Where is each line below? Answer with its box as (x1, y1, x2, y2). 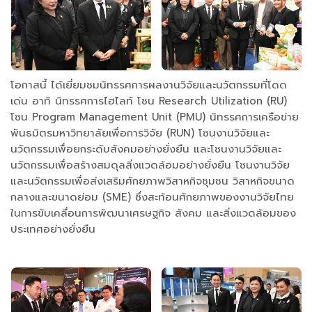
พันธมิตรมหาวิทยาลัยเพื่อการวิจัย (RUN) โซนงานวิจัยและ (10, 125, 270, 141)
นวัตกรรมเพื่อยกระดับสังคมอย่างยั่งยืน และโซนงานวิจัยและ (10, 141, 281, 157)
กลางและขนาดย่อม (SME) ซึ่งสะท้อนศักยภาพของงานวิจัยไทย (10, 189, 294, 205)
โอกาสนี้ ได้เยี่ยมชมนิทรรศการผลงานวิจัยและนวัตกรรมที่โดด (10, 77, 287, 93)
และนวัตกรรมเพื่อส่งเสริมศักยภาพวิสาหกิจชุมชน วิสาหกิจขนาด (10, 173, 295, 189)
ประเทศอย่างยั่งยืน (10, 221, 95, 237)
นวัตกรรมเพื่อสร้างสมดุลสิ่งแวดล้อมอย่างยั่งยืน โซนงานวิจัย (10, 157, 290, 173)
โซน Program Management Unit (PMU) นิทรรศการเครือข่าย (10, 109, 299, 125)
